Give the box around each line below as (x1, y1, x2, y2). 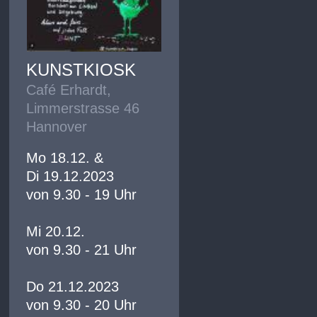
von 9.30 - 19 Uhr (26, 186, 137, 202)
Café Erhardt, (26, 81, 112, 98)
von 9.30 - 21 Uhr (26, 241, 137, 258)
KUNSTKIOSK (26, 59, 137, 79)
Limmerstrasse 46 (26, 100, 140, 116)
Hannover (26, 118, 88, 134)
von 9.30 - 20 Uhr (26, 296, 137, 313)
